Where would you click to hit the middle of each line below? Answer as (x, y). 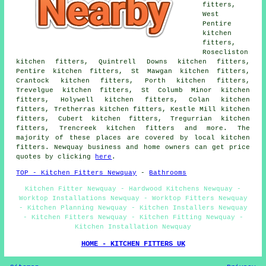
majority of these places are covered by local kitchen (133, 137)
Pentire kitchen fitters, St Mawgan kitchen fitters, (133, 71)
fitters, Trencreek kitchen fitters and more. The (133, 128)
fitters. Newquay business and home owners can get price (133, 147)
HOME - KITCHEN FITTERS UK (133, 244)
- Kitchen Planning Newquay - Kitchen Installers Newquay (133, 208)
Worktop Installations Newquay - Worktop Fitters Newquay (133, 198)
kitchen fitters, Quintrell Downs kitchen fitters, (133, 61)
